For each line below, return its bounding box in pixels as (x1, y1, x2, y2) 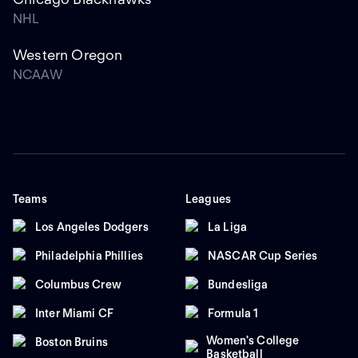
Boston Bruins (35, 335, 108, 348)
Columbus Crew (35, 277, 121, 291)
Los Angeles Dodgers (35, 220, 149, 233)
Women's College (206, 334, 300, 348)
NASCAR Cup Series (208, 249, 318, 262)
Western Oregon (13, 46, 123, 64)
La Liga (208, 220, 247, 233)
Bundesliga (208, 277, 268, 291)
